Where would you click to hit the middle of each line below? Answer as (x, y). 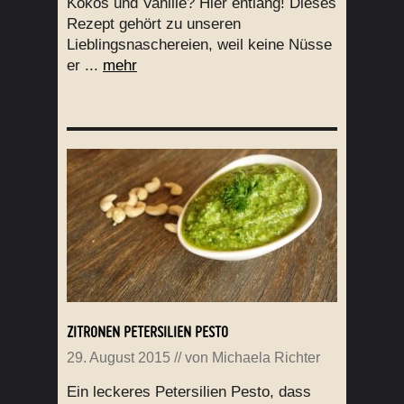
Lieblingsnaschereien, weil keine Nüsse (199, 45)
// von (191, 358)
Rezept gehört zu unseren (154, 24)
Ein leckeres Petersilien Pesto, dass (189, 392)
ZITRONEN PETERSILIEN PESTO (147, 332)
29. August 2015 (119, 358)
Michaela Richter (266, 358)
